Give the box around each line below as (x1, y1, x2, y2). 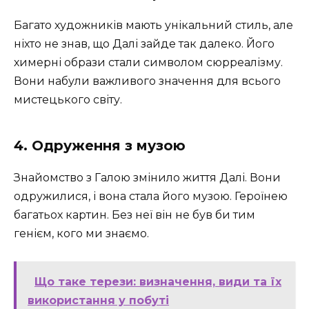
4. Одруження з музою (14, 137, 186, 154)
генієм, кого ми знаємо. (14, 227, 149, 241)
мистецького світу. (14, 93, 122, 107)
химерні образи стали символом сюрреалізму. (14, 56, 283, 70)
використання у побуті (28, 294, 169, 308)
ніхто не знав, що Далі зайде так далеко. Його (14, 37, 275, 51)
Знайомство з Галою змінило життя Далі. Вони (14, 171, 281, 185)
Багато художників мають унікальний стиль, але (14, 19, 293, 32)
